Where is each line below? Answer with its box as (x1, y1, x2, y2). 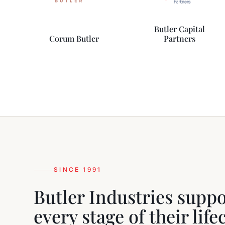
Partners (164, 33, 196, 44)
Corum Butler (49, 33, 99, 44)
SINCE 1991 (54, 166, 102, 173)
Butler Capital (154, 24, 205, 34)
